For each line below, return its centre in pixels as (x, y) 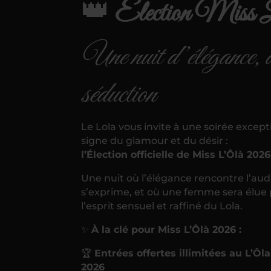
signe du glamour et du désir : (155, 140)
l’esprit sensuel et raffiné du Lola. (162, 206)
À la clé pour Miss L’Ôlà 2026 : (167, 229)
